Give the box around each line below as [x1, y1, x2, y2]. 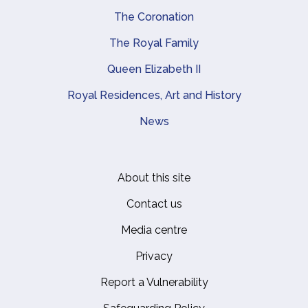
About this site [118, 171, 190, 185]
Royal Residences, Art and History [67, 89, 241, 102]
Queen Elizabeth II [107, 63, 201, 76]
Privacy [135, 250, 173, 263]
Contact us [126, 197, 182, 211]
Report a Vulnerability [100, 276, 208, 289]
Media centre [121, 223, 187, 237]
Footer [7, 192, 76, 214]
